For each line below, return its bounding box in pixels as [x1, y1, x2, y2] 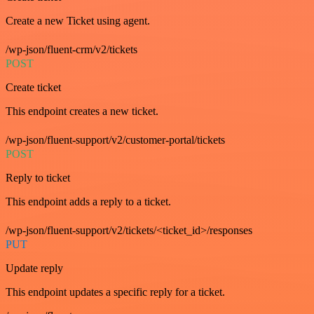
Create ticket [6, 81, 61, 93]
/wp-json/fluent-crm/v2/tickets [6, 43, 137, 55]
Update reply [6, 261, 63, 274]
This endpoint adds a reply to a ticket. [6, 195, 171, 207]
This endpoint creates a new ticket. [6, 104, 158, 117]
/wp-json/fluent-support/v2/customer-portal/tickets [6, 133, 225, 146]
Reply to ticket [6, 171, 70, 184]
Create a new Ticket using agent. [6, 14, 150, 27]
